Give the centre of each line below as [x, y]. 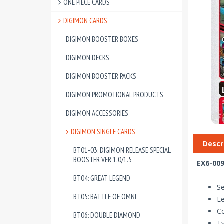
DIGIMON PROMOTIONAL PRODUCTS [115, 95]
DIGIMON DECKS [88, 58]
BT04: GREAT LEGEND [102, 178]
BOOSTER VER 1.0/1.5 [103, 160]
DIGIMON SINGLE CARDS [103, 132]
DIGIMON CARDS [85, 21]
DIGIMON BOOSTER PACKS [101, 76]
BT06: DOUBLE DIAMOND [107, 215]
